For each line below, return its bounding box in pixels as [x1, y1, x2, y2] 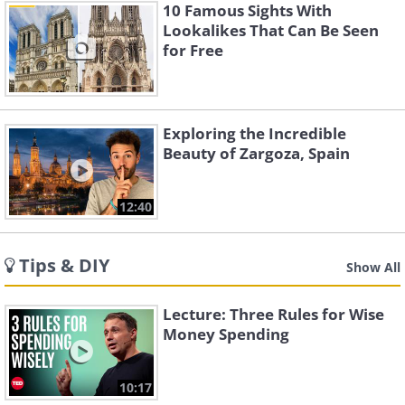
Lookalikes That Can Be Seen [163, 20, 379, 41]
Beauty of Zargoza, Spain [163, 143, 350, 164]
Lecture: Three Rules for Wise [163, 304, 384, 325]
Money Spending [163, 324, 289, 344]
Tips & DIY [19, 253, 109, 278]
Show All [346, 259, 400, 276]
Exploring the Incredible [163, 123, 346, 144]
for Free [163, 40, 223, 61]
